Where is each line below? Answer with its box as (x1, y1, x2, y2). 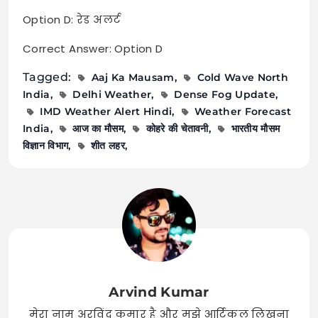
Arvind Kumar (109, 283, 209, 300)
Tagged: (23, 70, 75, 84)
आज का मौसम (72, 121, 124, 135)
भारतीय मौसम (231, 121, 280, 135)
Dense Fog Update (174, 87, 276, 101)
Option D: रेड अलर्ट (23, 11, 121, 27)
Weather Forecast (194, 104, 291, 118)
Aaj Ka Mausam (91, 70, 175, 84)
